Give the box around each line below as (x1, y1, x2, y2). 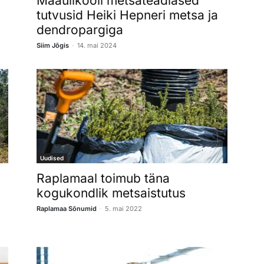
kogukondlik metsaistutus (37, 185, 186, 200)
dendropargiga (37, 22, 123, 37)
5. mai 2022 (105, 204, 142, 213)
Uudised (40, 154, 64, 161)
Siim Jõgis (37, 41, 69, 49)
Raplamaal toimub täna (37, 170, 170, 186)
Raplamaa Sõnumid (37, 204, 97, 213)
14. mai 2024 (77, 41, 117, 49)
